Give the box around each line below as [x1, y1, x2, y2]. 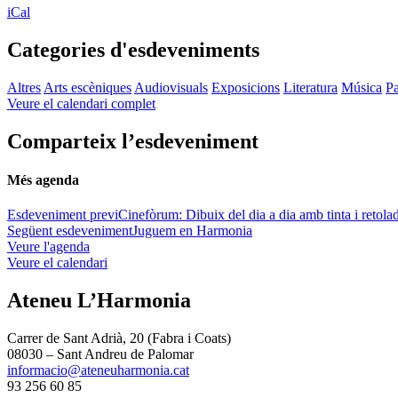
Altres [7, 79, 41, 95]
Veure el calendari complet [7, 95, 155, 111]
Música [341, 79, 382, 95]
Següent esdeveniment [7, 223, 132, 239]
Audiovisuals [134, 79, 208, 95]
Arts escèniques [44, 79, 131, 95]
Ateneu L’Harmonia [7, 288, 191, 312]
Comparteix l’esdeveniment [7, 129, 259, 153]
